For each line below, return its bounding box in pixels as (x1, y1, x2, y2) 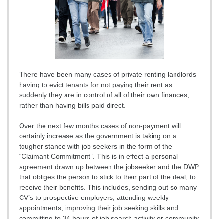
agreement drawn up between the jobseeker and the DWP (19, 163, 199, 171)
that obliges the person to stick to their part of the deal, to (19, 173, 196, 181)
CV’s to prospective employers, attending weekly (19, 194, 169, 202)
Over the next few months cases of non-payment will (19, 122, 181, 130)
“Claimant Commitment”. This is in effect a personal (19, 153, 178, 161)
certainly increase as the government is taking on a (19, 132, 176, 140)
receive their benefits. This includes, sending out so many (19, 183, 197, 192)
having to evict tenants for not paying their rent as (19, 81, 172, 89)
